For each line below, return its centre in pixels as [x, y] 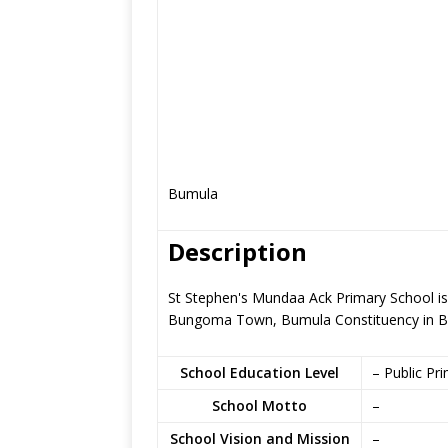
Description [237, 251]
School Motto [259, 405]
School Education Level [259, 372]
